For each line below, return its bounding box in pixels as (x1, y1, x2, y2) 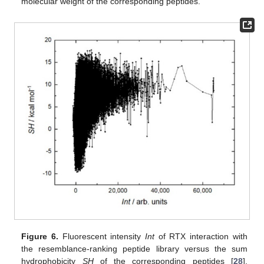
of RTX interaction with (154, 231, 247, 241)
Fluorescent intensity (58, 231, 146, 241)
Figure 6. (21, 231, 59, 241)
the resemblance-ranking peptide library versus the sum (21, 243, 247, 253)
